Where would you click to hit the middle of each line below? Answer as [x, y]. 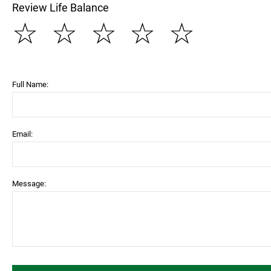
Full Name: [30, 84]
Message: [29, 184]
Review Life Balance [60, 8]
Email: [22, 134]
